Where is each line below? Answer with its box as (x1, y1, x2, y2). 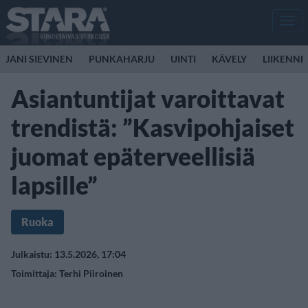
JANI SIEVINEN (5, 53, 73, 65)
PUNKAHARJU (89, 53, 155, 65)
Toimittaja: (11, 267, 59, 279)
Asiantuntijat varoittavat (11, 84, 285, 113)
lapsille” (11, 170, 98, 199)
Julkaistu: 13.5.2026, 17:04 (11, 248, 126, 260)
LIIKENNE (263, 53, 306, 65)
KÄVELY (212, 53, 247, 65)
